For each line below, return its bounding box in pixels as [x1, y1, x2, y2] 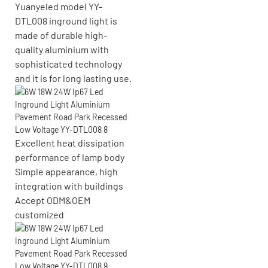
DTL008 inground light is [15, 14, 117, 26]
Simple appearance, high [15, 165, 118, 177]
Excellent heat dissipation [15, 136, 124, 148]
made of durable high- [15, 29, 107, 41]
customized [15, 208, 64, 220]
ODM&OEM [47, 194, 90, 206]
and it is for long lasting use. [15, 72, 132, 84]
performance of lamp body [15, 151, 124, 163]
